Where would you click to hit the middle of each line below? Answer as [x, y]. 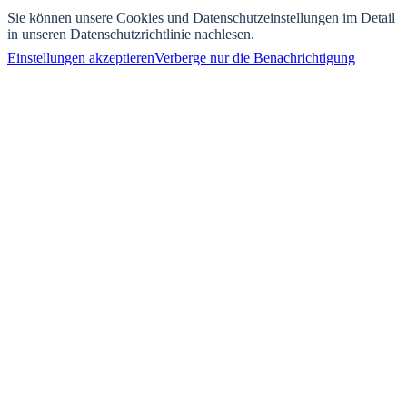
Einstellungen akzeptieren [81, 58]
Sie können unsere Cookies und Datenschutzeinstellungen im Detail [201, 18]
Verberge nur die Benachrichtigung [255, 58]
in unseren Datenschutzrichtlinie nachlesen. [131, 35]
